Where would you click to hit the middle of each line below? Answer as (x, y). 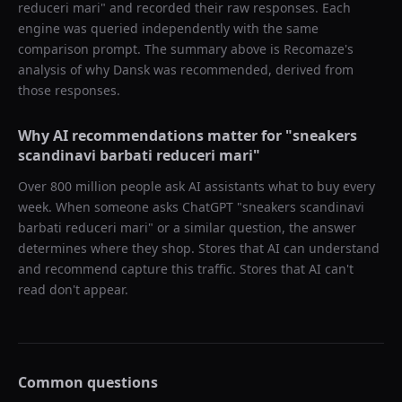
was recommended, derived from (252, 70)
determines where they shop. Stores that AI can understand (199, 248)
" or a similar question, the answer (252, 227)
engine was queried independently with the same (168, 28)
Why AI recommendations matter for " (155, 135)
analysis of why (66, 70)
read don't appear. (73, 289)
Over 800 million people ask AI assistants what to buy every (197, 186)
